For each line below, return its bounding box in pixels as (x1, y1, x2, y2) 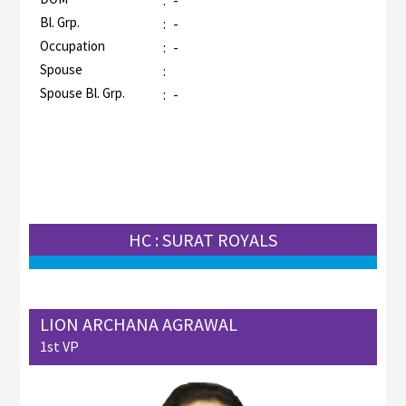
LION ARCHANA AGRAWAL (39, 312, 237, 335)
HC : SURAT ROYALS (129, 228, 277, 252)
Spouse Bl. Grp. (39, 84, 125, 102)
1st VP (39, 336, 79, 355)
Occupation (39, 37, 105, 55)
